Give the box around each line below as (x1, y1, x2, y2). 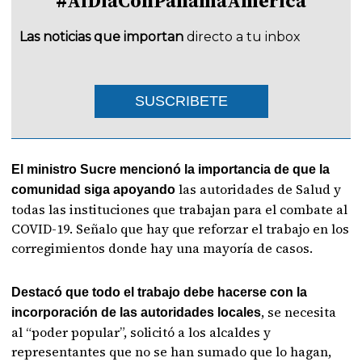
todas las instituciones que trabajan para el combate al (11, 200, 348, 218)
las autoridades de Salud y (175, 180, 342, 198)
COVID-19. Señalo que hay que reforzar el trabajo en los (11, 220, 350, 238)
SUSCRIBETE (134, 93, 228, 109)
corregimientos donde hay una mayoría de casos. (11, 239, 314, 257)
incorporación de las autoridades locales (11, 305, 262, 319)
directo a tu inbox (187, 29, 301, 44)
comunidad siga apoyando (11, 183, 176, 196)
